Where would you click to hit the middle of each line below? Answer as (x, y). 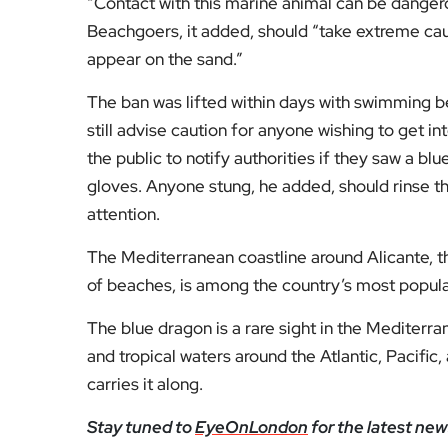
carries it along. (145, 384)
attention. (123, 214)
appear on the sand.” (165, 59)
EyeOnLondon (251, 427)
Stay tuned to (141, 427)
